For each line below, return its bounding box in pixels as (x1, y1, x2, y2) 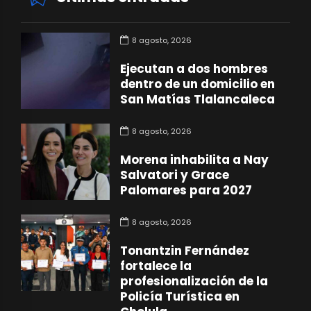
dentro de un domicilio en (120, 75, 276, 92)
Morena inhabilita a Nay (120, 151, 269, 168)
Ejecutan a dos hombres (120, 60, 269, 77)
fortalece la (120, 257, 192, 274)
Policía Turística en (120, 287, 240, 305)
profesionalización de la (120, 272, 269, 289)
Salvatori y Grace (120, 166, 230, 183)
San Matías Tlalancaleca (120, 90, 276, 108)
